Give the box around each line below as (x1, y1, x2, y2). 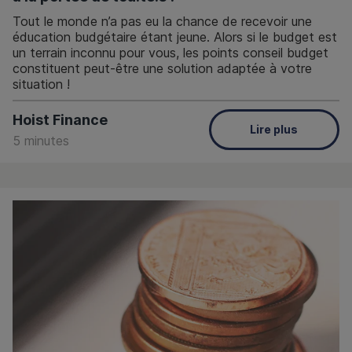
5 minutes (13, 132, 69, 148)
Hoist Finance (13, 111, 108, 128)
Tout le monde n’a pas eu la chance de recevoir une (13, 13, 312, 29)
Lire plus (250, 123, 299, 136)
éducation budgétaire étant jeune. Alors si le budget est (13, 28, 337, 45)
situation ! (13, 75, 70, 92)
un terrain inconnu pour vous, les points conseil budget (13, 44, 328, 60)
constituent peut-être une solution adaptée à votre (13, 60, 312, 76)
